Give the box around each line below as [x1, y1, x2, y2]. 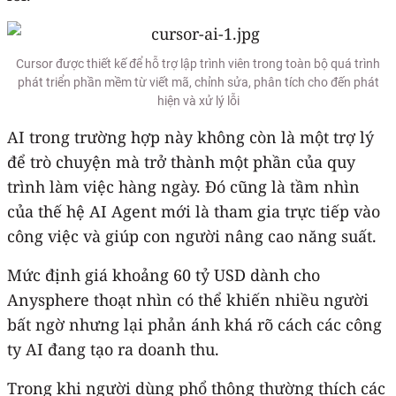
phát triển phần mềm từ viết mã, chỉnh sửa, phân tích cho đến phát [17, 74, 379, 89]
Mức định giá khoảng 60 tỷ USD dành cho [7, 263, 320, 286]
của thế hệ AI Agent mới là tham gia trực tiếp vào [7, 200, 380, 222]
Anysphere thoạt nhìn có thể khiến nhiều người [7, 288, 369, 310]
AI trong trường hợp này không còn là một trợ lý [7, 126, 374, 148]
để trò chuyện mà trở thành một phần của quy [7, 150, 355, 172]
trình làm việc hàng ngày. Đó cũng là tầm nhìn [7, 175, 360, 197]
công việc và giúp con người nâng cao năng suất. [7, 225, 377, 247]
